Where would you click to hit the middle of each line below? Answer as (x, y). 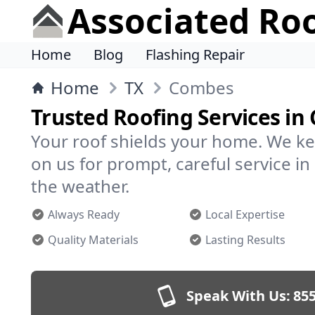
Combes (201, 88)
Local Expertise (245, 214)
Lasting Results (245, 240)
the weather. (80, 186)
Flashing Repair (195, 54)
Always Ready (84, 214)
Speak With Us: (238, 296)
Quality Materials (93, 240)
